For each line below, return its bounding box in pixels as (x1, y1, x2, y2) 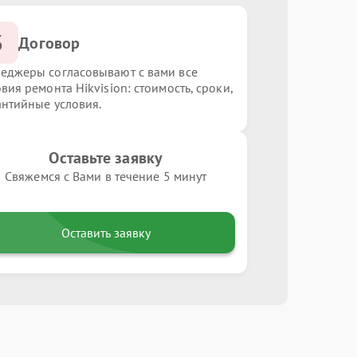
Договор (18, 32, 80, 53)
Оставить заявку (61, 225, 151, 241)
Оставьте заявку (49, 147, 163, 168)
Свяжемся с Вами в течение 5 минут (5, 168, 207, 184)
